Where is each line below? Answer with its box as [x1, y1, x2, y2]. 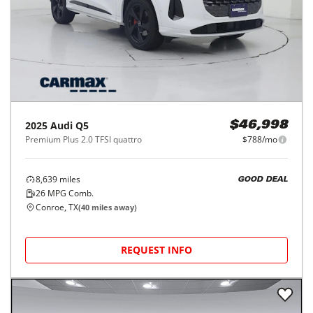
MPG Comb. [45, 187, 94, 199]
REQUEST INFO [121, 243, 192, 256]
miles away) [89, 202, 137, 212]
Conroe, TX [36, 201, 78, 213]
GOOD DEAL [238, 175, 288, 184]
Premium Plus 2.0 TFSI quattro [25, 133, 142, 145]
